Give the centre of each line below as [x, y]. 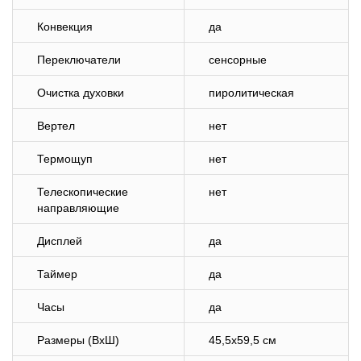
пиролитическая [251, 93]
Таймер [57, 274]
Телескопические [83, 192]
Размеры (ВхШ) [78, 340]
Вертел [56, 126]
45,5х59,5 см [243, 340]
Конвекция [65, 27]
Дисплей [60, 241]
